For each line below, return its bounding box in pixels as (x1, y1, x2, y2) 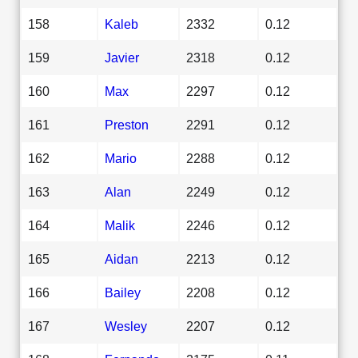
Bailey (105, 284, 141, 300)
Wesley (105, 318, 147, 333)
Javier (105, 50, 139, 65)
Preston (105, 117, 149, 132)
